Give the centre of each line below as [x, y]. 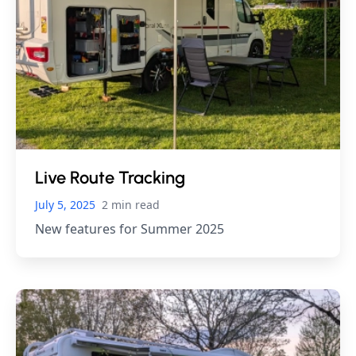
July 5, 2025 [65, 204]
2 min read [131, 204]
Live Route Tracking [110, 177]
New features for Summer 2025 [130, 228]
